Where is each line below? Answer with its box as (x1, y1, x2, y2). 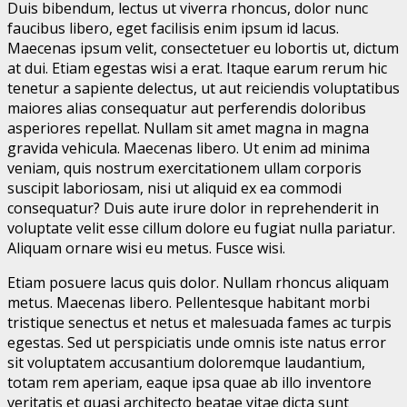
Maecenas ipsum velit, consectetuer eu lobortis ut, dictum (7, 37, 399, 58)
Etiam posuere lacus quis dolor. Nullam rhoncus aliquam (7, 272, 389, 293)
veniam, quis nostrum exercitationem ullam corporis (7, 157, 362, 178)
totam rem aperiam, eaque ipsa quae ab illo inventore (7, 372, 372, 392)
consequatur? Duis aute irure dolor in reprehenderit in (7, 197, 379, 218)
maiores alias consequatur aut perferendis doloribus (7, 97, 366, 118)
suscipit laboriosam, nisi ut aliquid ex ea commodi (7, 177, 342, 198)
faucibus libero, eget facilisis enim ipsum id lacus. (7, 17, 339, 38)
